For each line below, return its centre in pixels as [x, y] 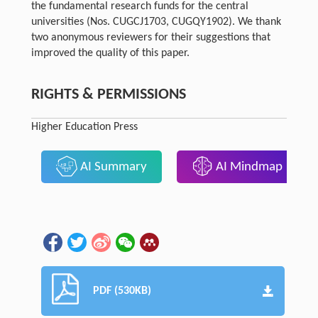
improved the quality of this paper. [110, 54]
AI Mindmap [248, 167]
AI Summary [112, 167]
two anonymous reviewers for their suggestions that [150, 38]
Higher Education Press [84, 127]
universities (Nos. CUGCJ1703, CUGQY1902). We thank [156, 22]
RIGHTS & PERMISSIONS [108, 95]
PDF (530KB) [122, 291]
